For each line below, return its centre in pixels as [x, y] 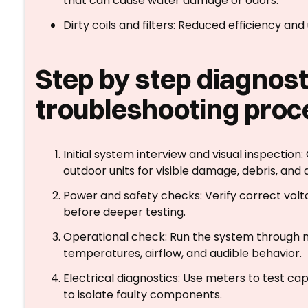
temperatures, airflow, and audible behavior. [183, 253]
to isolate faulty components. [143, 295]
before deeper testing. [124, 212]
